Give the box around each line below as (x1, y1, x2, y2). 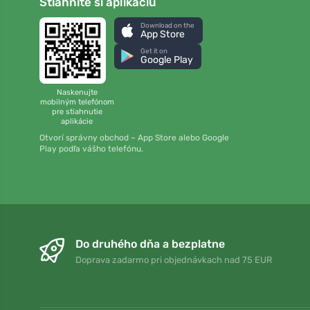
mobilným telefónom (39, 97, 114, 107)
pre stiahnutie (51, 107, 102, 116)
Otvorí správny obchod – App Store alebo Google (39, 133, 229, 143)
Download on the (140, 21, 195, 29)
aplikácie (61, 116, 93, 126)
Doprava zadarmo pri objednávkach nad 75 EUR (75, 255, 273, 266)
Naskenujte (56, 87, 98, 97)
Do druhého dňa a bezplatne (75, 237, 225, 251)
